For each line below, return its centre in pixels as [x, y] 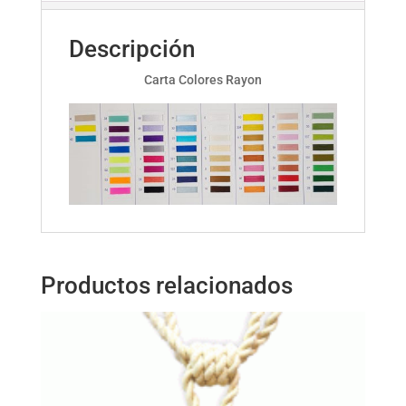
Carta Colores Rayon [203, 80]
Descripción [131, 49]
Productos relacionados [166, 286]
